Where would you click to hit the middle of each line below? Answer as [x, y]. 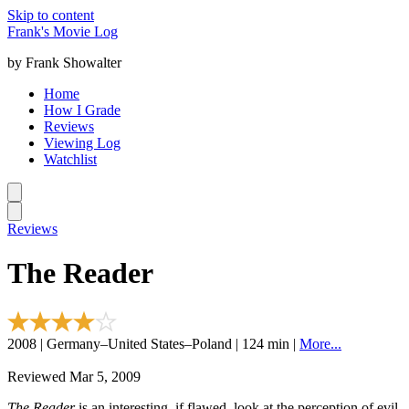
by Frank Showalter [64, 63]
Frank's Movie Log [63, 31]
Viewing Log [82, 143]
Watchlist [70, 159]
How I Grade [82, 110]
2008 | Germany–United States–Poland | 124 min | [153, 343]
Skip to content [51, 15]
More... [320, 343]
